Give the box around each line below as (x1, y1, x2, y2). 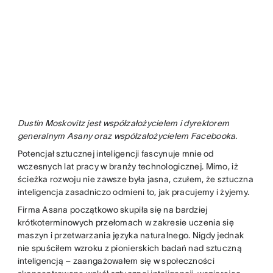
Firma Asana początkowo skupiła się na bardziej (17, 205, 208, 215)
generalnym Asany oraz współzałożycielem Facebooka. (17, 131, 238, 141)
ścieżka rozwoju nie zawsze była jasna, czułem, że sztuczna (17, 174, 253, 185)
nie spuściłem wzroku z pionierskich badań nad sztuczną (17, 243, 242, 253)
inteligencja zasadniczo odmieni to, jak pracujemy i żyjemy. (17, 187, 250, 197)
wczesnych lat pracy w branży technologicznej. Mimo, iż (17, 161, 238, 172)
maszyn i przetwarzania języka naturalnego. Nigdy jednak (17, 230, 244, 241)
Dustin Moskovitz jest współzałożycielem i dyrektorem (17, 118, 230, 129)
